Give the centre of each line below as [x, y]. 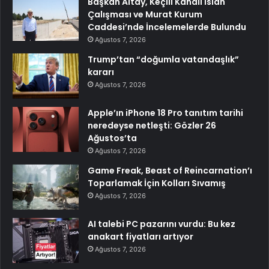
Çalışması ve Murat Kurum [145, 14]
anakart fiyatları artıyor [141, 236]
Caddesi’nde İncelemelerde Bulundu [167, 27]
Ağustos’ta [112, 138]
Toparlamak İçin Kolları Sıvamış [157, 183]
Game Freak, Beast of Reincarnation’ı [170, 170]
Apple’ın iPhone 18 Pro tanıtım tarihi [165, 113]
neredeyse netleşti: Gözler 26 [152, 125]
